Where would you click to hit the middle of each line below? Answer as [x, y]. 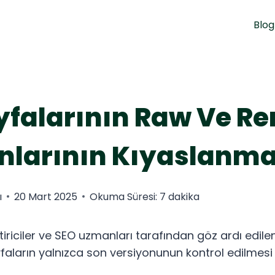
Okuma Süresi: [123, 196]
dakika [184, 196]
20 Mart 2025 [46, 196]
